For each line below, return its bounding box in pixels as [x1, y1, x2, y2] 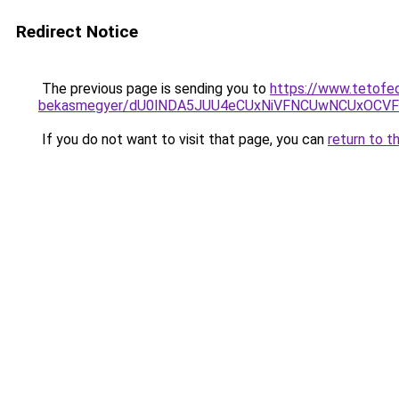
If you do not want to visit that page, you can [38, 131, 328, 148]
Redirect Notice [16, 21, 138, 42]
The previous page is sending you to [38, 80, 270, 97]
